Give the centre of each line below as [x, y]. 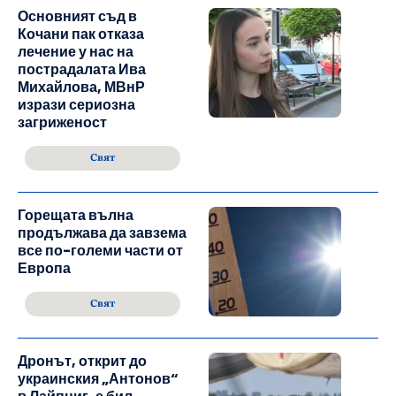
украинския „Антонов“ [98, 379]
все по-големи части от [100, 251]
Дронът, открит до [82, 362]
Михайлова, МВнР [81, 88]
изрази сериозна [76, 105]
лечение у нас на [76, 52]
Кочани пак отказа [81, 34]
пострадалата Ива [82, 70]
